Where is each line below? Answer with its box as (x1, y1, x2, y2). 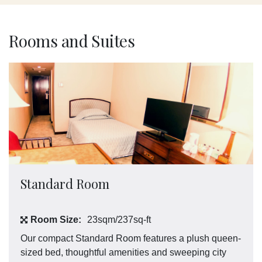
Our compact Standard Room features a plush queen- (20, 233, 241, 244)
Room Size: (30, 215, 81, 225)
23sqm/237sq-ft (87, 215, 151, 225)
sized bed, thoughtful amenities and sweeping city (20, 247, 226, 258)
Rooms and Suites (9, 30, 135, 51)
